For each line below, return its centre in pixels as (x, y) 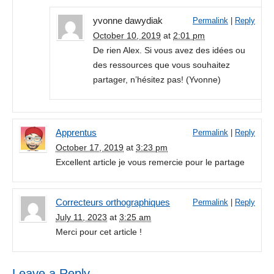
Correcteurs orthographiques (113, 202)
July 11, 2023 (81, 217)
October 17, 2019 (90, 148)
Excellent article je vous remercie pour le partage (150, 162)
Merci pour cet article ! (99, 232)
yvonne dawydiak (128, 21)
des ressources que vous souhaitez (161, 65)
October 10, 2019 (127, 36)
